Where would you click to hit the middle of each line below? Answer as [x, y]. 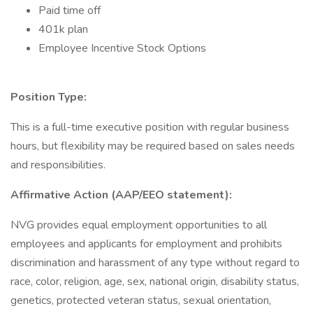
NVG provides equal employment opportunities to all [139, 225]
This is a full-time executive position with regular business [150, 127]
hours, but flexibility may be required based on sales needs [153, 146]
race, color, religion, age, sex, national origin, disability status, [155, 282]
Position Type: [49, 97]
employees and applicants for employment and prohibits [146, 244]
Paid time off [70, 10]
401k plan [63, 29]
